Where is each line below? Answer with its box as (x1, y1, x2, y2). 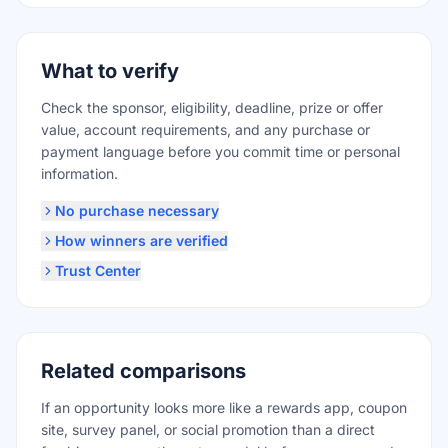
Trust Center (55, 262, 141, 279)
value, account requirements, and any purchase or (41, 121, 370, 138)
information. (41, 165, 118, 182)
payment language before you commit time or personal (41, 143, 400, 160)
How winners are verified (55, 232, 228, 249)
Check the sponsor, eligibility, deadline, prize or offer (41, 99, 383, 116)
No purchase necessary (55, 202, 219, 219)
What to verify (41, 59, 179, 83)
